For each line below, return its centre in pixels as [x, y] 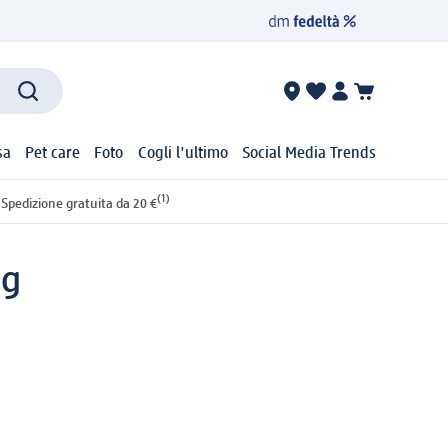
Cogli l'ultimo [182, 154]
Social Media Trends [308, 154]
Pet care [53, 154]
